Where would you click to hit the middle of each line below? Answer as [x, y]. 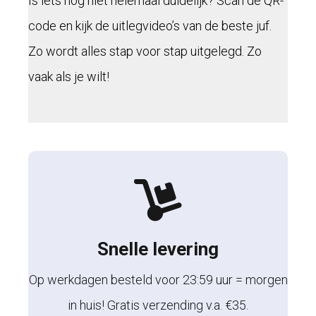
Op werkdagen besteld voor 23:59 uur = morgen [158, 280]
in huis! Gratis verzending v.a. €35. [158, 305]
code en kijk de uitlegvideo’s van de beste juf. [150, 26]
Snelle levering [158, 249]
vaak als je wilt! [69, 77]
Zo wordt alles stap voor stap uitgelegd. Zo [145, 51]
